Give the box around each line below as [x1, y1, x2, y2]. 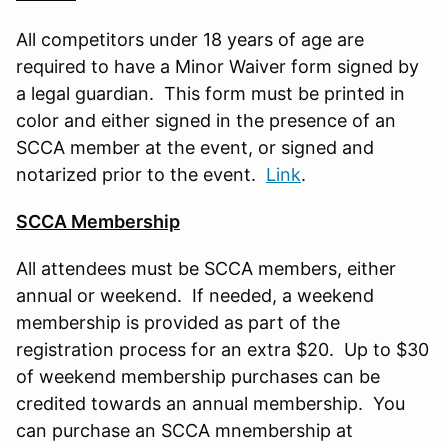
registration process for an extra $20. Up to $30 [16, 338, 429, 360]
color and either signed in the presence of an [16, 109, 396, 131]
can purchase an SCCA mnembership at [16, 419, 353, 441]
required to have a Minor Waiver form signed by [16, 55, 419, 77]
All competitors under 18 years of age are [16, 28, 364, 50]
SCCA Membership [16, 210, 180, 232]
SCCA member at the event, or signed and [16, 136, 374, 158]
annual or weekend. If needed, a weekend [16, 284, 374, 306]
